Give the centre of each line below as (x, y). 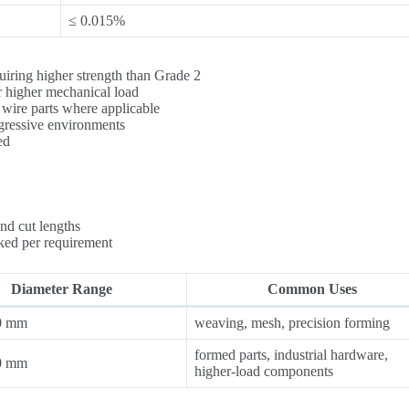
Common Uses (313, 288)
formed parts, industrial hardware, (292, 354)
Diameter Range (61, 288)
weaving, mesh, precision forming (293, 322)
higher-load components (264, 371)
